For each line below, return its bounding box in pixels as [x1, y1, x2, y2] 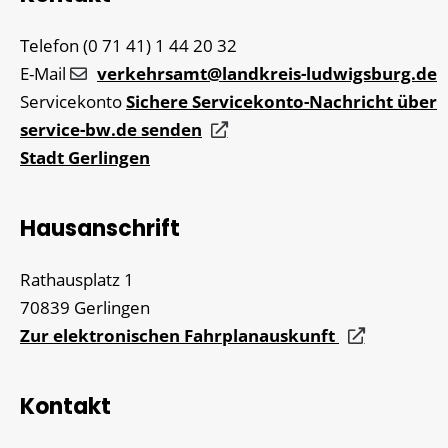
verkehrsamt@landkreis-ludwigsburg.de [97, 61, 437, 85]
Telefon [20, 33, 79, 57]
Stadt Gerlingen [20, 145, 150, 169]
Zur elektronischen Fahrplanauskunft [20, 323, 339, 347]
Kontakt [20, 390, 111, 422]
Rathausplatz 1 [20, 267, 134, 291]
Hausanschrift [20, 212, 180, 244]
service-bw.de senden [20, 117, 202, 141]
